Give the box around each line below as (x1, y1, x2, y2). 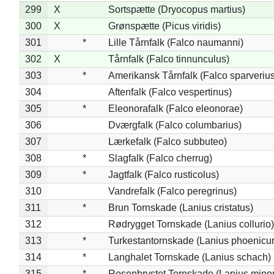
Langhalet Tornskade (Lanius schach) (108, 251, 271, 262)
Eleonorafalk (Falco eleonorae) (108, 103, 243, 114)
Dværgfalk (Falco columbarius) (108, 119, 242, 130)
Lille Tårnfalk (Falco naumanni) (108, 37, 243, 48)
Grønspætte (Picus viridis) (108, 20, 221, 31)
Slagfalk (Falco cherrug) (108, 152, 212, 163)
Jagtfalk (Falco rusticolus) (108, 169, 219, 180)
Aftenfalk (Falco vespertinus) (108, 86, 232, 97)
